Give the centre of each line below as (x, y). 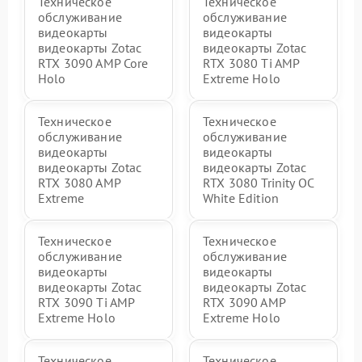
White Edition (241, 198)
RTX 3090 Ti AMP (86, 302)
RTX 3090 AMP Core (93, 63)
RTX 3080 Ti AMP (251, 63)
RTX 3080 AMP (79, 182)
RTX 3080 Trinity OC (258, 182)
